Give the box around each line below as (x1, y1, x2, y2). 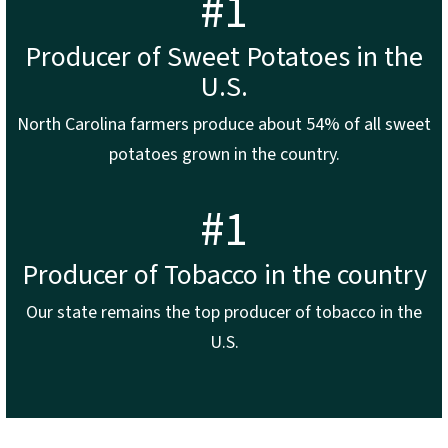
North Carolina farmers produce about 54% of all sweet (17, 111, 431, 137)
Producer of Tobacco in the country (21, 254, 427, 295)
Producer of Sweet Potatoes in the (25, 36, 423, 77)
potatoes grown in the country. (108, 141, 340, 167)
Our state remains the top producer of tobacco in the (26, 299, 422, 325)
